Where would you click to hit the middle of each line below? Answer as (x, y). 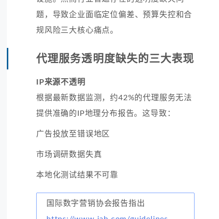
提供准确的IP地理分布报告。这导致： (106, 113)
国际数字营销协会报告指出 (96, 203)
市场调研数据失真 (69, 154)
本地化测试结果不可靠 (77, 175)
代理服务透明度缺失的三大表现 (115, 58)
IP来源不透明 (61, 82)
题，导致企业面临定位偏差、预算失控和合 (114, 14)
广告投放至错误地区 (73, 134)
